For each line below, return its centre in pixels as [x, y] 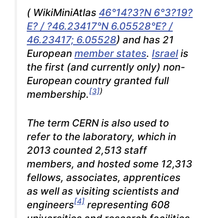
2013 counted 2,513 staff [87, 150]
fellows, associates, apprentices [104, 177]
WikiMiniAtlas [65, 12]
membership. [58, 94]
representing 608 [127, 204]
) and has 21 [145, 39]
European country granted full [98, 80]
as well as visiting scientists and [103, 191]
